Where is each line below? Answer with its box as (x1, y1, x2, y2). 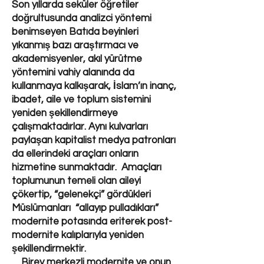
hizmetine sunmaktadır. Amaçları (12, 162, 161, 173)
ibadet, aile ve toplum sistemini (12, 94, 151, 105)
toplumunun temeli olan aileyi (12, 176, 141, 186)
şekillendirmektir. (12, 243, 86, 254)
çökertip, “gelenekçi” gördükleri (12, 189, 151, 200)
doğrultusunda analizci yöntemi (12, 13, 151, 24)
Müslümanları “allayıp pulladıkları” (12, 203, 161, 213)
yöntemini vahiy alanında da (12, 67, 134, 78)
